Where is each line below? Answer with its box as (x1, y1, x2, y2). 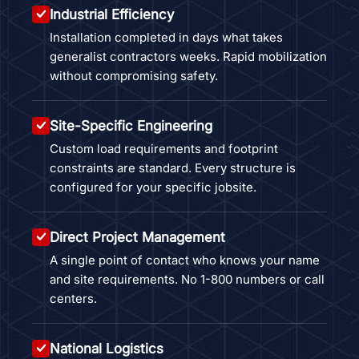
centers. (50, 290, 97, 306)
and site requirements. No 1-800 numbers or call (50, 271, 325, 287)
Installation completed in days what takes (50, 29, 283, 45)
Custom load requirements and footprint (50, 140, 278, 156)
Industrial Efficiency (50, 6, 174, 22)
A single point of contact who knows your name (50, 252, 320, 268)
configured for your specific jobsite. (50, 179, 256, 195)
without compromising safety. (50, 67, 218, 83)
